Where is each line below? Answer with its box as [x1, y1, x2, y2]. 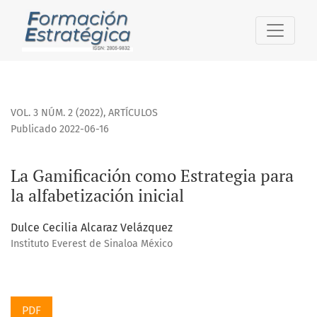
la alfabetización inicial [11, 184, 184, 207]
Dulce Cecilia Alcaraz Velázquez [11, 221, 173, 235]
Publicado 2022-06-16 [11, 123, 109, 136]
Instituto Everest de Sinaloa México [11, 238, 173, 250]
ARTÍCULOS [108, 107, 158, 120]
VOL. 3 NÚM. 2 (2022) [11, 107, 103, 120]
